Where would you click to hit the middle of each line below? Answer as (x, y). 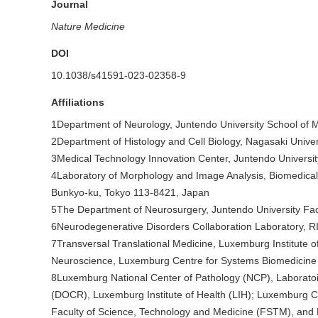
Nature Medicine (88, 27)
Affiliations (78, 103)
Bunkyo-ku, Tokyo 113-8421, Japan (130, 193)
